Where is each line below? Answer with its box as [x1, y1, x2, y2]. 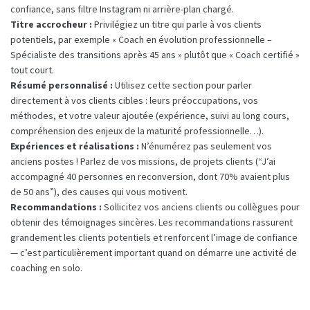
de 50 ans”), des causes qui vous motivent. [10, 185, 188, 198]
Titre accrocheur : [10, 17, 92, 30]
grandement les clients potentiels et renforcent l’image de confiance [10, 230, 298, 244]
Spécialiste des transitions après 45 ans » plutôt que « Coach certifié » [10, 48, 300, 61]
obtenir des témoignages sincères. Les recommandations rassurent [10, 215, 293, 228]
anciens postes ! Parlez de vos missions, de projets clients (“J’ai [10, 154, 275, 167]
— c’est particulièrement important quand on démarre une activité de [10, 246, 297, 259]
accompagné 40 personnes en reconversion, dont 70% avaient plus [10, 170, 290, 183]
